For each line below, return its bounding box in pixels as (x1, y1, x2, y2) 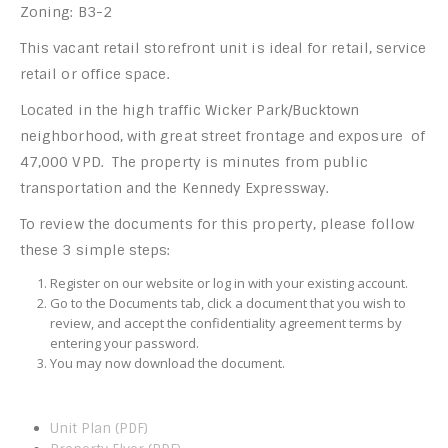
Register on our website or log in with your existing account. (49, 273, 408, 292)
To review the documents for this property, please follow (20, 214, 414, 233)
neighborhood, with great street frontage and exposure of (20, 126, 425, 145)
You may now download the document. (49, 353, 285, 372)
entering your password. (49, 333, 199, 352)
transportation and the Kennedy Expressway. (20, 178, 329, 197)
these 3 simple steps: (20, 240, 171, 259)
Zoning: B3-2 (20, 2, 112, 21)
